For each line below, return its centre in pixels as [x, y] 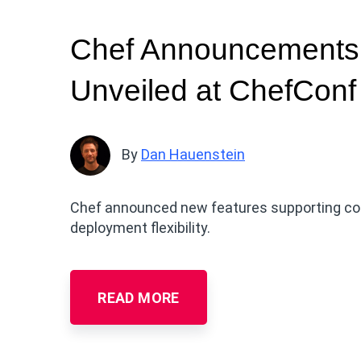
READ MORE [139, 297]
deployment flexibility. [140, 227]
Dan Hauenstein [193, 154]
